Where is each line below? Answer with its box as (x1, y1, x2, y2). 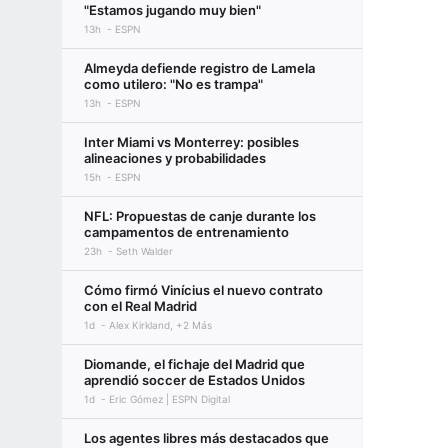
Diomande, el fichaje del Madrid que (84, 356, 305, 372)
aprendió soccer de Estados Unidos (84, 372, 305, 388)
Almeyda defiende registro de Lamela (84, 60, 315, 76)
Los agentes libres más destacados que (84, 430, 329, 446)
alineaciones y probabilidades (84, 150, 266, 166)
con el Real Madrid (84, 298, 197, 314)
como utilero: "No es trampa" (84, 76, 263, 92)
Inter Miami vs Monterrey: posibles (84, 134, 299, 150)
